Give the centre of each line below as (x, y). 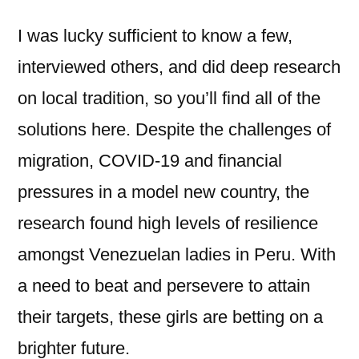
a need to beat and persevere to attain (164, 286)
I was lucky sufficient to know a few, (155, 36)
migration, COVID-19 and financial (150, 161)
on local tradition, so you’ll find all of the (169, 98)
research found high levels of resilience (168, 223)
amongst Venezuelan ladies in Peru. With (177, 254)
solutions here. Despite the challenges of (174, 129)
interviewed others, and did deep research (179, 67)
